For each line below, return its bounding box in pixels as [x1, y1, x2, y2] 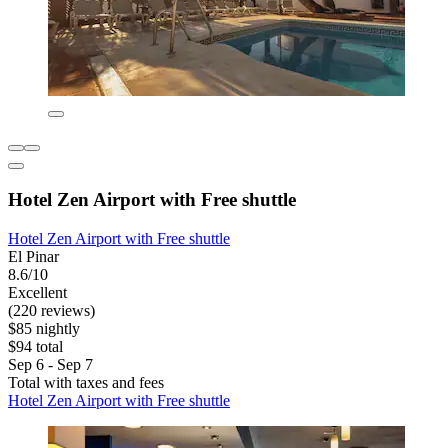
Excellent [8, 283, 67, 301]
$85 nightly [8, 319, 80, 337]
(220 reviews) [8, 301, 95, 319]
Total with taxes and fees [8, 373, 164, 391]
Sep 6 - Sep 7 [8, 355, 93, 373]
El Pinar [8, 247, 59, 265]
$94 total [8, 337, 63, 355]
